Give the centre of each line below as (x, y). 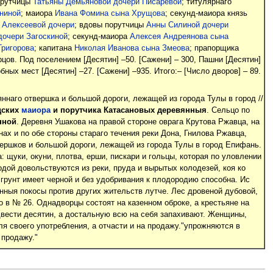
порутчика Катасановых (107, 110)
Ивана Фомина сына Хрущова (110, 14)
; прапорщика (214, 48)
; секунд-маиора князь (206, 14)
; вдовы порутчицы (110, 25)
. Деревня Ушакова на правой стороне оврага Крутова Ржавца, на (138, 122)
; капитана (54, 48)
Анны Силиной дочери (187, 25)
